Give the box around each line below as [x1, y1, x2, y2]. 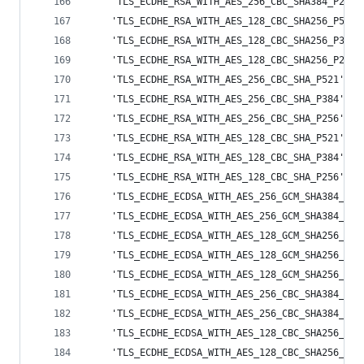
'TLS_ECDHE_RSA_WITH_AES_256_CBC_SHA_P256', [89, 113, 350, 124]
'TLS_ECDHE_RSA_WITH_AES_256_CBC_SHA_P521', [89, 74, 350, 85]
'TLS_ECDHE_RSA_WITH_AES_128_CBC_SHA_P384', [89, 152, 350, 163]
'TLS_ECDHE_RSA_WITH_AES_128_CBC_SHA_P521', [89, 132, 350, 144]
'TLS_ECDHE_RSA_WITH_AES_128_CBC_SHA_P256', [89, 171, 350, 183]
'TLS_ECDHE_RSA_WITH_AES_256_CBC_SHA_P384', [89, 93, 350, 105]
